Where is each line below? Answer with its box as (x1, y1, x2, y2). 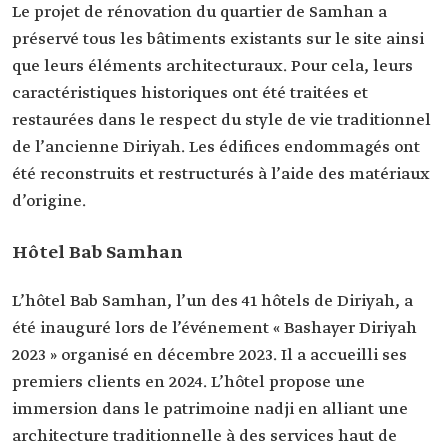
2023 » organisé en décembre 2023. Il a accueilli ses (12, 345, 407, 366)
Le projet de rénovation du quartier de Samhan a (12, 2, 387, 23)
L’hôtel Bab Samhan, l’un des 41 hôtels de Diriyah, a (12, 291, 413, 312)
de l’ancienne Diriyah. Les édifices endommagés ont (12, 137, 420, 158)
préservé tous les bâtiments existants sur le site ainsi (12, 29, 424, 50)
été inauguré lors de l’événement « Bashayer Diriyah (12, 318, 417, 339)
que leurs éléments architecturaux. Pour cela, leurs (12, 56, 413, 77)
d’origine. (12, 191, 86, 212)
